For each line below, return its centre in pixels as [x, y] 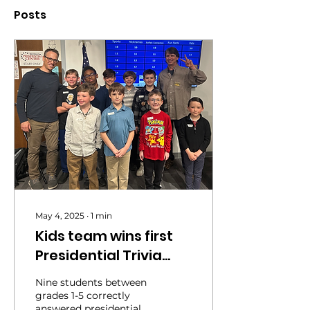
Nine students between [91, 282]
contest [63, 275]
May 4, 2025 [60, 216]
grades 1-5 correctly [83, 295]
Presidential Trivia [99, 255]
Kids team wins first [104, 236]
